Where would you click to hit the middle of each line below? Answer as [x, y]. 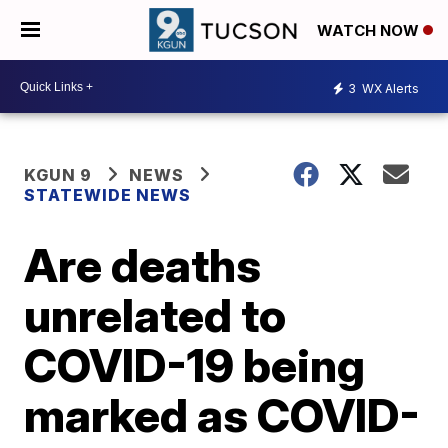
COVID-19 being [195, 365]
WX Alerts [389, 88]
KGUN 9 [58, 175]
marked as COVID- [222, 415]
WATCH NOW [370, 31]
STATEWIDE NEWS [108, 195]
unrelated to [155, 315]
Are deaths [143, 265]
